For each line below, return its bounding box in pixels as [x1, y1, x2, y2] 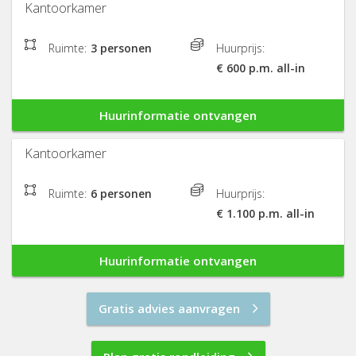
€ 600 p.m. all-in [216, 60, 305, 76]
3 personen [91, 41, 152, 56]
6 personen [91, 186, 152, 202]
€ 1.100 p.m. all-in [216, 206, 315, 222]
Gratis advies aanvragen [98, 300, 240, 317]
